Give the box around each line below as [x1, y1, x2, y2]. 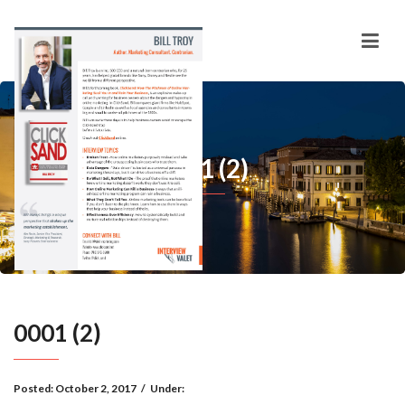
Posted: [14, 381, 55, 395]
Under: [150, 381, 184, 395]
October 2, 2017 [55, 381, 137, 395]
